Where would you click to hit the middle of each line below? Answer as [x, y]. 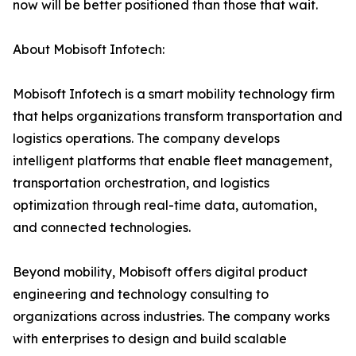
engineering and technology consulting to [141, 294]
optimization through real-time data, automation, [165, 205]
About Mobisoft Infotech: [89, 50]
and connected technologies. [102, 228]
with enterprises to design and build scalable [150, 339]
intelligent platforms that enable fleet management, [172, 161]
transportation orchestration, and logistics [141, 183]
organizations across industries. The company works [171, 317]
